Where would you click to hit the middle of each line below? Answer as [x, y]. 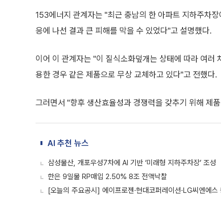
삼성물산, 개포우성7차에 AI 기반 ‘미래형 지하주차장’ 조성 [132, 163]
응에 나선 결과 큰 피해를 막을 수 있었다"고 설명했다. [124, 31]
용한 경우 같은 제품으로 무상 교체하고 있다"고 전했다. [126, 74]
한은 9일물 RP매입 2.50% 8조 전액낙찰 [108, 177]
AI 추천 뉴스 [68, 143]
